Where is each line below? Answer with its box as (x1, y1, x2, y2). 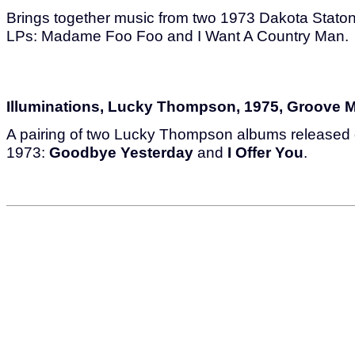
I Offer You (227, 143, 303, 161)
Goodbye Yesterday (49, 143, 193, 161)
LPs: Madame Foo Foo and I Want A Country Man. (6, 27, 349, 44)
